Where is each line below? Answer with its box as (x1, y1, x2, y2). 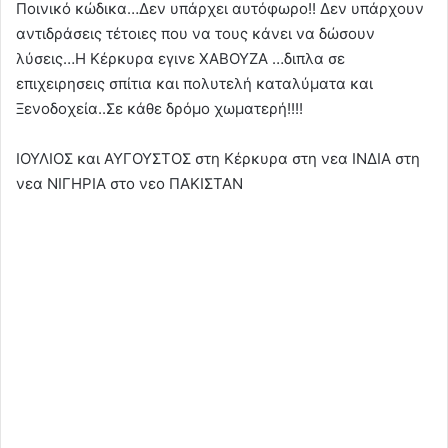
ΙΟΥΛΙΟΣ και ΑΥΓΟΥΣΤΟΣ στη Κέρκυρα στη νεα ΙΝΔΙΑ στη (16, 148, 420, 168)
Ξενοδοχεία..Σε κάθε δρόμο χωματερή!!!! (16, 98, 303, 118)
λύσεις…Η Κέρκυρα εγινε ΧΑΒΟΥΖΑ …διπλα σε (16, 48, 345, 68)
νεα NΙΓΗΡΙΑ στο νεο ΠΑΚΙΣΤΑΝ (16, 173, 243, 193)
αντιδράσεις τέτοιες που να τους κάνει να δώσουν (16, 23, 375, 43)
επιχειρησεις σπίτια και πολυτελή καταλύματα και (16, 73, 373, 93)
